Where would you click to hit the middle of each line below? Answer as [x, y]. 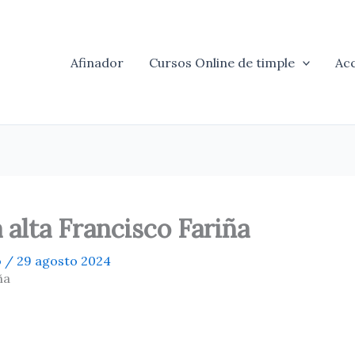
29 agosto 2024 [64, 261]
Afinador [97, 62]
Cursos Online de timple [221, 62]
